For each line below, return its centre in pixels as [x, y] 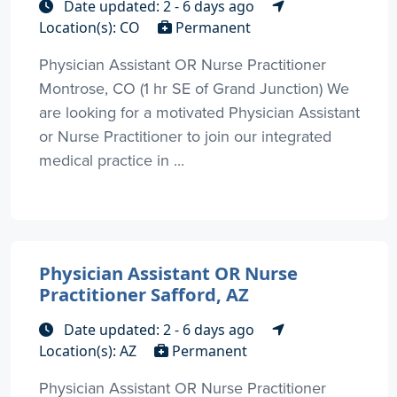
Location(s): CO [91, 28]
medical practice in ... [112, 160]
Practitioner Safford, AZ [144, 295]
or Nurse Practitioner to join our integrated [185, 136]
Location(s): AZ [90, 351]
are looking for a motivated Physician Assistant [199, 113]
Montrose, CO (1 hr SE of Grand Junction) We [194, 89]
